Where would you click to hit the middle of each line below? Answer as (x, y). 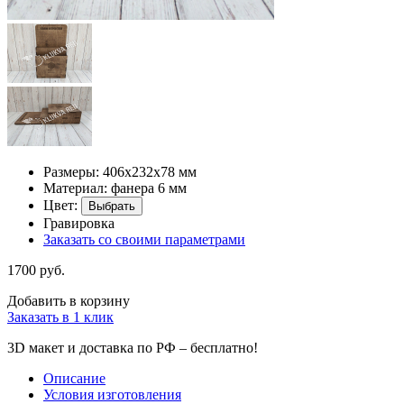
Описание (74, 378)
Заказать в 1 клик (60, 317)
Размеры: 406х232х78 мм (120, 171)
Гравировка (79, 223)
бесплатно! (224, 347)
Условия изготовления (112, 394)
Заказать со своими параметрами (144, 239)
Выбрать (112, 206)
